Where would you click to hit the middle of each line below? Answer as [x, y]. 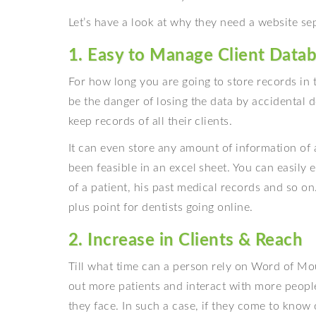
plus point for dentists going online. [161, 208]
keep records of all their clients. [151, 122]
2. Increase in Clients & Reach [186, 241]
